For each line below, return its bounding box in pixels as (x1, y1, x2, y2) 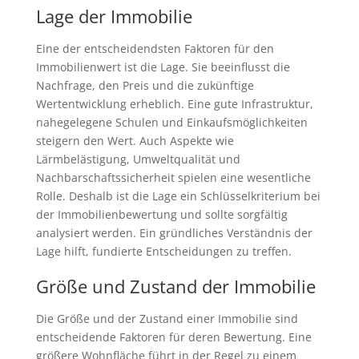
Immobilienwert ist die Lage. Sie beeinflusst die (35, 59, 290, 75)
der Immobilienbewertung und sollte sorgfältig (35, 207, 288, 223)
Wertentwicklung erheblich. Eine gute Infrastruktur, (35, 96, 313, 112)
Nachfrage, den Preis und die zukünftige (35, 78, 254, 94)
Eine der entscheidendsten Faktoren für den (35, 41, 274, 57)
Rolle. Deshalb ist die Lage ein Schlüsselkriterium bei (35, 188, 321, 204)
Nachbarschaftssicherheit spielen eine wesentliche (35, 170, 311, 186)
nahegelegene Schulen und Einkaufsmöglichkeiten (35, 115, 308, 131)
